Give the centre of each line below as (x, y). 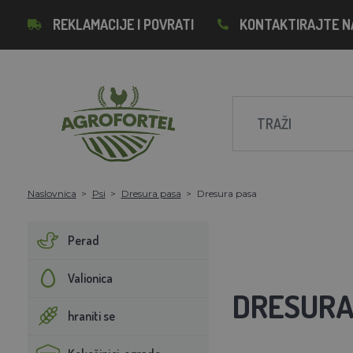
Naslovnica (52, 193)
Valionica (90, 278)
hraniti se (91, 316)
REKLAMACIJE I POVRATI (123, 24)
